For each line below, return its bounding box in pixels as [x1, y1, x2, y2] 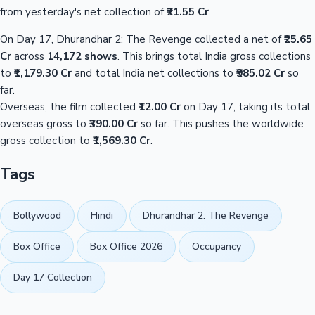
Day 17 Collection [13, 271, 92, 285]
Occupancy [192, 240, 241, 254]
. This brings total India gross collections [117, 49, 311, 63]
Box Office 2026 [90, 240, 162, 254]
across [11, 49, 47, 63]
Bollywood [13, 209, 61, 223]
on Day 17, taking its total [181, 99, 310, 114]
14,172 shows [47, 49, 117, 63]
